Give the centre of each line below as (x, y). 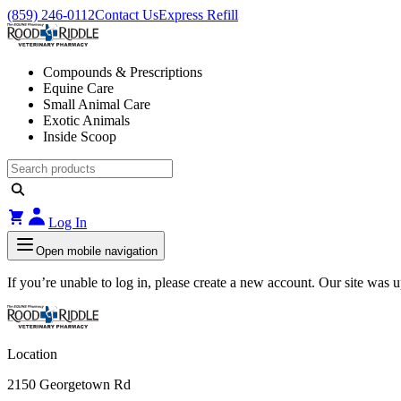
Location (32, 354)
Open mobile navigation (97, 251)
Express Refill (198, 15)
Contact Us (127, 15)
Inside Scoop (80, 137)
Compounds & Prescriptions (123, 72)
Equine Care (78, 88)
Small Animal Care (97, 104)
